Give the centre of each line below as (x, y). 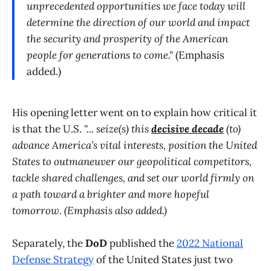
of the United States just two (163, 259)
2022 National (210, 243)
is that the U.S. (48, 129)
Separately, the (49, 243)
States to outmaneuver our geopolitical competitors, (132, 161)
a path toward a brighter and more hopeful (111, 194)
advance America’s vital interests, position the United (135, 145)
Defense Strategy (53, 259)
